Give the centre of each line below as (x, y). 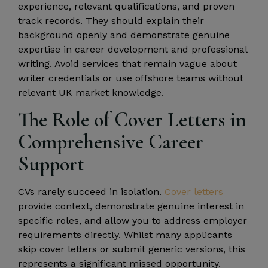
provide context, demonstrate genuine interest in (131, 206)
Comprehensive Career (111, 142)
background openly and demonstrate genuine (124, 35)
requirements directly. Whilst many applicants (125, 234)
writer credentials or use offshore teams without (131, 78)
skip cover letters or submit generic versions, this (132, 249)
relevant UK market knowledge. (91, 93)
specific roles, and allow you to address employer (133, 220)
